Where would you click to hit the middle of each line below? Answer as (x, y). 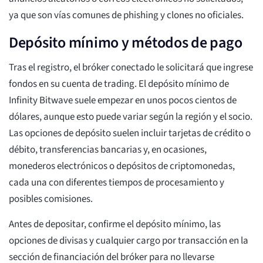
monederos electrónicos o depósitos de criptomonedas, (122, 166)
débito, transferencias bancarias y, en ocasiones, (108, 150)
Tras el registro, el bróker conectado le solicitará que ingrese (131, 68)
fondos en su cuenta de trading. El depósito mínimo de (119, 84)
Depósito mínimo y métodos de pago (126, 43)
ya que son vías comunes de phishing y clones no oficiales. (126, 16)
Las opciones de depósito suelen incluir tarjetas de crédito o (130, 134)
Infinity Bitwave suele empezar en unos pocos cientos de (123, 101)
